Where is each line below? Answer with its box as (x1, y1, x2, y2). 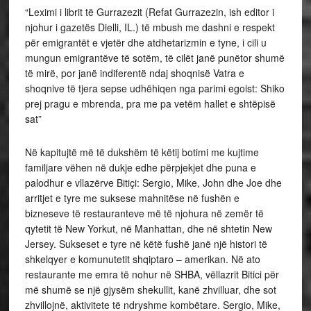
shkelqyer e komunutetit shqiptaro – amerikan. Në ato (24, 252, 260, 267)
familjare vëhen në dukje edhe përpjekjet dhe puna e (24, 160, 256, 175)
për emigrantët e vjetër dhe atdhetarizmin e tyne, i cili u (24, 35, 267, 50)
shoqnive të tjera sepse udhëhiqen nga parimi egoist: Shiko (24, 81, 285, 96)
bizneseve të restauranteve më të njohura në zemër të (24, 206, 264, 221)
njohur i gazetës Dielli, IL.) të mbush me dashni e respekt (24, 20, 275, 35)
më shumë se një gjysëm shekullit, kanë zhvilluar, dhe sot (24, 283, 276, 297)
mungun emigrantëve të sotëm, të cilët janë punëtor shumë (24, 51, 285, 65)
